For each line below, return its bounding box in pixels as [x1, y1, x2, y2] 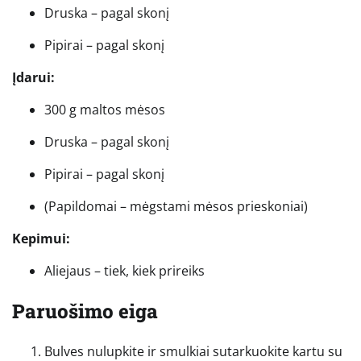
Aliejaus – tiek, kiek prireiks [44, 261, 205, 280]
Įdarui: [12, 68, 55, 86]
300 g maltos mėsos [44, 100, 165, 118]
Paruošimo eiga [12, 297, 158, 324]
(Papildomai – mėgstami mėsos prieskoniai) [44, 197, 308, 215]
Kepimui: [12, 229, 70, 247]
